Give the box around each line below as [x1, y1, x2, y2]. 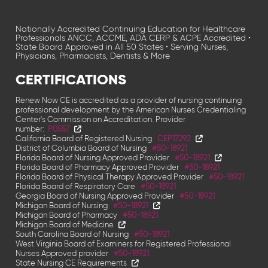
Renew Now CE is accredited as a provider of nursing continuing [16, 96, 242, 105]
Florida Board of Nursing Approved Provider [16, 153, 172, 162]
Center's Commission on [16, 115, 104, 124]
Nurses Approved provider [16, 249, 111, 258]
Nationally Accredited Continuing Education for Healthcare [16, 24, 246, 34]
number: [16, 124, 45, 133]
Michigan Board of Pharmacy [16, 211, 120, 220]
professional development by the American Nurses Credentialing [16, 105, 246, 114]
